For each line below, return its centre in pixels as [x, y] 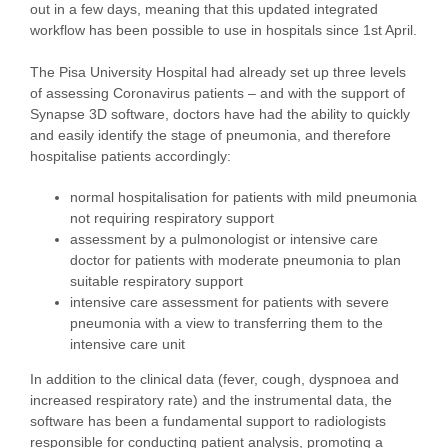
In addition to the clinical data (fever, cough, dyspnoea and [214, 379]
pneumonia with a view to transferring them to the [226, 323]
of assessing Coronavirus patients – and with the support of [217, 93]
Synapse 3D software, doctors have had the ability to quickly [220, 114]
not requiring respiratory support [172, 218]
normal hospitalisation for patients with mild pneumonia [243, 197]
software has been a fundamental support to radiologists [208, 421]
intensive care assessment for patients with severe [229, 302]
